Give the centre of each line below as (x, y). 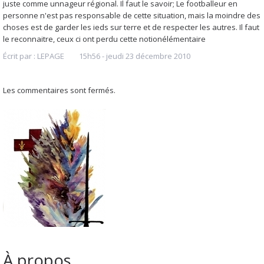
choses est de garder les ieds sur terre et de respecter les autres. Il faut (131, 27)
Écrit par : (20, 56)
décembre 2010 (163, 56)
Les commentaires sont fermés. (59, 90)
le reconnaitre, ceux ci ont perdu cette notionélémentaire (104, 39)
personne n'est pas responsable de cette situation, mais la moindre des (132, 15)
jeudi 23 (120, 56)
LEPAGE (51, 56)
